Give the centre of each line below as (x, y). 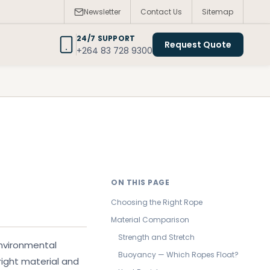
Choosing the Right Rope (157, 202)
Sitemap (218, 12)
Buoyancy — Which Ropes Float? (178, 255)
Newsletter (102, 12)
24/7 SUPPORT (106, 38)
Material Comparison (150, 220)
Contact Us (161, 12)
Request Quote (198, 45)
